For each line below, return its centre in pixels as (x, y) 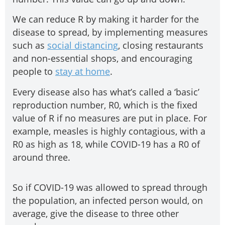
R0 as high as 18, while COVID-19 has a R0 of (106, 144)
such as (30, 45)
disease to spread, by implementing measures (110, 32)
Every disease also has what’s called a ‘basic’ (106, 92)
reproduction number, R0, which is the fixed (105, 105)
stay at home (83, 72)
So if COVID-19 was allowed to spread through (110, 188)
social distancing (83, 45)
